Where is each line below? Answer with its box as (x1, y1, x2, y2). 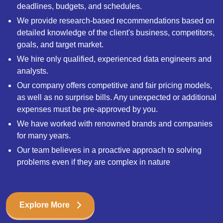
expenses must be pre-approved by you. (17, 105, 158, 113)
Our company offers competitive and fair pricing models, (17, 81, 212, 90)
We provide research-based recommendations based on (17, 16, 215, 25)
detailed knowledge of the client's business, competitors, (17, 28, 215, 37)
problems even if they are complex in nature (17, 157, 170, 166)
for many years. (17, 131, 71, 140)
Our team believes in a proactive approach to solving (17, 145, 202, 154)
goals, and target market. (17, 40, 104, 49)
